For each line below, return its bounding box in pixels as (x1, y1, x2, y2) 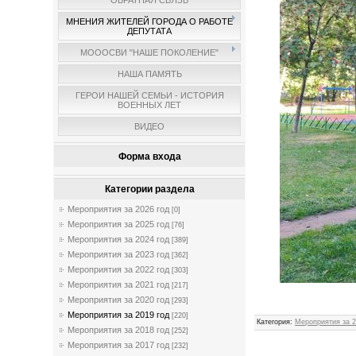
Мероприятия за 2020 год (68, 295, 170, 304)
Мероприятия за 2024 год (68, 234, 170, 244)
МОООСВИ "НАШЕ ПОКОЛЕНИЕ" (80, 48, 219, 57)
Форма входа (118, 151, 181, 162)
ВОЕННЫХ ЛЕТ (118, 100, 182, 110)
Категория (257, 317, 291, 326)
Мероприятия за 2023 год (68, 250, 170, 259)
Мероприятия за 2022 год (68, 265, 170, 274)
